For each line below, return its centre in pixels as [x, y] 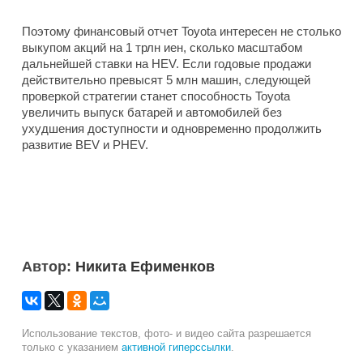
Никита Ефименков [145, 266]
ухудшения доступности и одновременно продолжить [172, 128]
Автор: [49, 266]
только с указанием [72, 347]
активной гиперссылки [176, 347]
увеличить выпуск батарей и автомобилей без [152, 112]
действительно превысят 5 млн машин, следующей [166, 79]
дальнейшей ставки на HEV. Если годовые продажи [167, 63]
